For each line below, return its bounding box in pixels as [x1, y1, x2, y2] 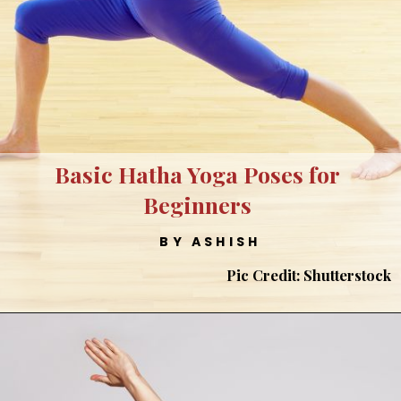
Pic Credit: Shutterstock [226, 265, 391, 286]
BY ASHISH [159, 232, 261, 251]
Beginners [142, 189, 252, 219]
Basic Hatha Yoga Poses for [54, 158, 340, 189]
